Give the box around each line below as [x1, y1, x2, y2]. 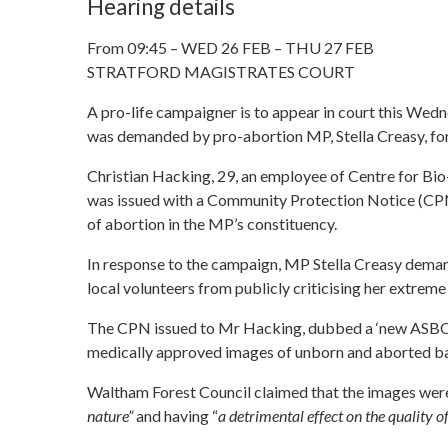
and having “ [133, 405, 218, 425]
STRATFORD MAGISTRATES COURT [87, 61, 355, 81]
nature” [87, 405, 133, 425]
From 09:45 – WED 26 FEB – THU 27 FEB [87, 37, 374, 57]
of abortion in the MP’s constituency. [87, 213, 337, 233]
